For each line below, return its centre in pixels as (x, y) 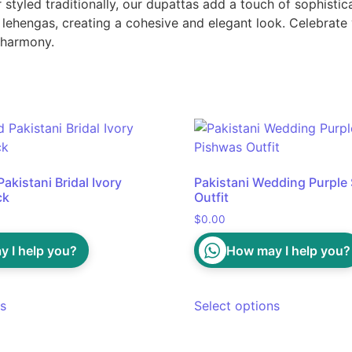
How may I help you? (288, 250)
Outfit (211, 198)
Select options (236, 306)
